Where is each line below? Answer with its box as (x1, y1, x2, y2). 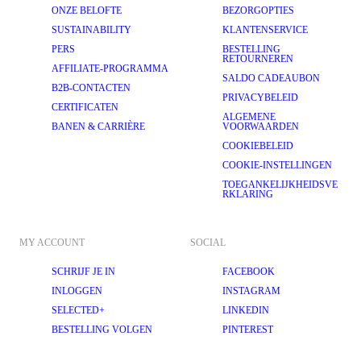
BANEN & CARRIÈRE (52, 121, 145, 132)
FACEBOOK (222, 266, 275, 277)
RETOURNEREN (222, 53, 293, 64)
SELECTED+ (52, 305, 105, 316)
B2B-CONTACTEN (52, 82, 131, 93)
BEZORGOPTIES (222, 5, 294, 16)
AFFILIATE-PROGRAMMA (52, 63, 168, 74)
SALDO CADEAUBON (222, 73, 320, 84)
